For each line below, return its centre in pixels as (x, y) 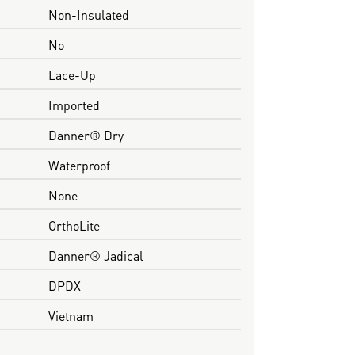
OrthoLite (74, 224)
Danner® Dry (86, 134)
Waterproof (79, 164)
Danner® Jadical (95, 254)
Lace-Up (72, 74)
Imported (74, 104)
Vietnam (71, 315)
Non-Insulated (88, 13)
